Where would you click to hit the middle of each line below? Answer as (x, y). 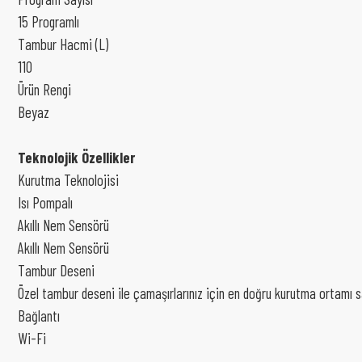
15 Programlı (48, 21)
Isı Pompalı (45, 202)
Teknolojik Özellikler (76, 157)
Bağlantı (39, 316)
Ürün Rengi (44, 89)
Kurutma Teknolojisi (68, 180)
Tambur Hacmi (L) (63, 44)
